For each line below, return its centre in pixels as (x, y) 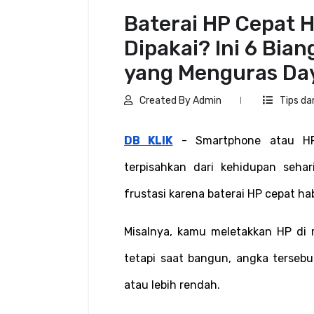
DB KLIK (149, 140)
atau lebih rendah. (172, 285)
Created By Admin (180, 100)
